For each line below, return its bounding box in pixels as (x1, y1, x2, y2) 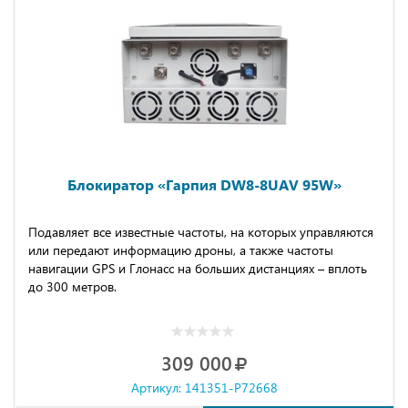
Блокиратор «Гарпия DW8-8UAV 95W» (66, 175, 342, 194)
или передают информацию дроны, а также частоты (28, 241, 333, 259)
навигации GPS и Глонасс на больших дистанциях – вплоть (28, 260, 367, 277)
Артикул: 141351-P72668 (130, 379, 278, 396)
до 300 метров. (28, 278, 124, 295)
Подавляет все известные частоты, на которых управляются (28, 223, 373, 240)
